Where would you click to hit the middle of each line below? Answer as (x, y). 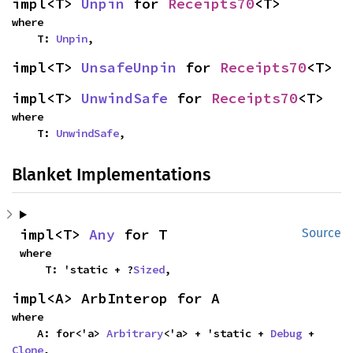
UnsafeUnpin (129, 67)
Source (321, 232)
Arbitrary (135, 333)
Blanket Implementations (111, 174)
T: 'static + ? (89, 269)
